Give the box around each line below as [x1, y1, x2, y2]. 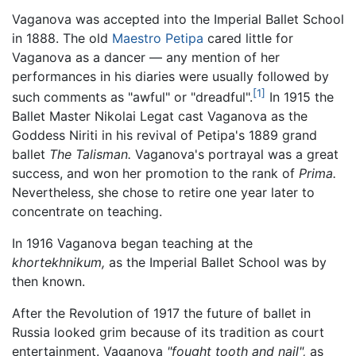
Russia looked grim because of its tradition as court [12, 324, 324, 341]
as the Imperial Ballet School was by [105, 254, 327, 271]
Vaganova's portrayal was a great [131, 146, 339, 163]
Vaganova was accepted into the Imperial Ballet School [12, 10, 344, 27]
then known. [12, 273, 85, 290]
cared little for [203, 29, 293, 46]
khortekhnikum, [12, 254, 105, 271]
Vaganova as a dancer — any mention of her [12, 48, 280, 65]
